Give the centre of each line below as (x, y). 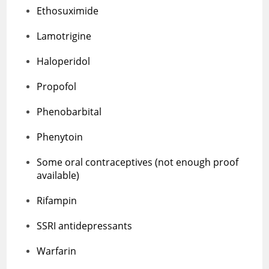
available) (58, 175)
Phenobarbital (71, 111)
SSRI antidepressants (86, 225)
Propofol (58, 86)
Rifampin (58, 200)
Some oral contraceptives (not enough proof (138, 162)
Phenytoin (60, 137)
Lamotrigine (65, 36)
